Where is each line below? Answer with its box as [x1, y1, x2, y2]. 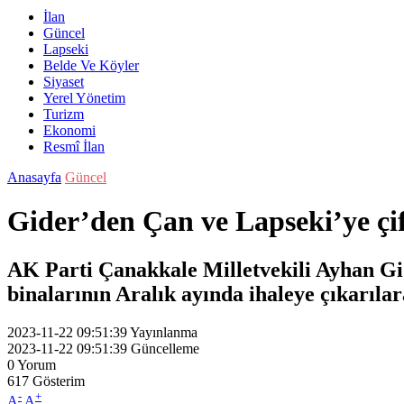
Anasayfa [7, 170, 61, 185]
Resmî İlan [43, 139, 105, 154]
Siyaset [43, 74, 84, 89]
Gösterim [32, 372, 85, 389]
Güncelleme [131, 340, 199, 356]
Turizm [43, 106, 84, 122]
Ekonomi [43, 123, 96, 138]
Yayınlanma [130, 324, 197, 340]
